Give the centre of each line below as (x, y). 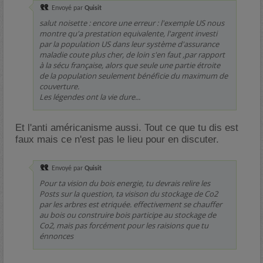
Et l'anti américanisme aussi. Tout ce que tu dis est (127, 128)
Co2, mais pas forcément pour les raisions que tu (124, 225)
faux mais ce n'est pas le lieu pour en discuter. (117, 139)
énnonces (56, 236)
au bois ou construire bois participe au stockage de (128, 215)
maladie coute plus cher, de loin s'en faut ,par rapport (132, 55)
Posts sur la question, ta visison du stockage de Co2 (129, 194)
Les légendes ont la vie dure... (90, 97)
